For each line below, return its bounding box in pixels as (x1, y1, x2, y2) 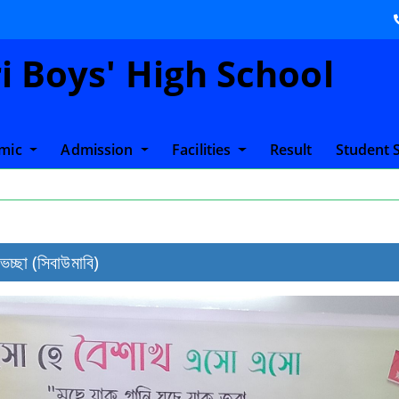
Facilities (172, 140, 235, 160)
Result (269, 140, 313, 160)
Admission (61, 140, 137, 160)
